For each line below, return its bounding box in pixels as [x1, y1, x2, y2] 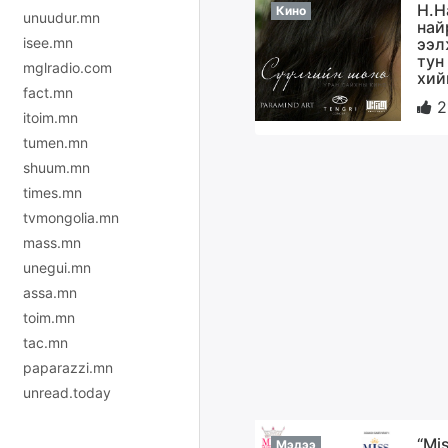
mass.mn [23, 233, 81, 251]
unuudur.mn [23, 8, 100, 26]
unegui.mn [23, 258, 91, 276]
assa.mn [23, 283, 77, 301]
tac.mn [23, 333, 68, 351]
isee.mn [23, 33, 73, 51]
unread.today [23, 383, 111, 401]
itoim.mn [23, 108, 78, 126]
